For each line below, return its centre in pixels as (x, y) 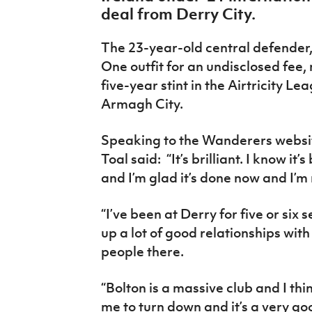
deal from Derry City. (178, 14)
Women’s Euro (50, 43)
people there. (142, 252)
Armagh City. (142, 104)
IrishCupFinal (47, 11)
